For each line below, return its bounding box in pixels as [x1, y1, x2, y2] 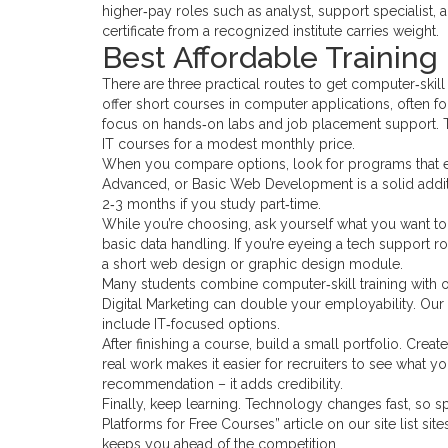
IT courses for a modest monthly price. [102, 136, 355, 152]
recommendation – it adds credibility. [102, 376, 343, 392]
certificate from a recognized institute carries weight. [102, 23, 439, 39]
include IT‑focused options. [102, 316, 280, 332]
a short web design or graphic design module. [102, 256, 403, 272]
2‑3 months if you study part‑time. [102, 196, 321, 212]
